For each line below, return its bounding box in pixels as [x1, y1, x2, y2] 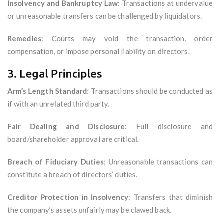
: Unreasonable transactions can [104, 157, 213, 166]
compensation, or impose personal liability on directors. [7, 47, 190, 56]
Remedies [7, 34, 41, 43]
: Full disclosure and [125, 122, 213, 131]
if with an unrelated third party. [7, 99, 110, 109]
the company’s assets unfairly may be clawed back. [7, 205, 171, 215]
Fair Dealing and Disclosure [7, 122, 125, 131]
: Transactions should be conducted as [87, 86, 213, 96]
